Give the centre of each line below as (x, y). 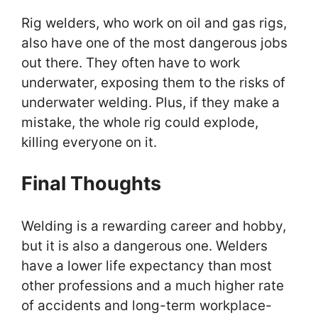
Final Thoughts (91, 184)
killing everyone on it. (89, 142)
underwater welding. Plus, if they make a (150, 102)
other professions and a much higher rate (153, 286)
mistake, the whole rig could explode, (140, 122)
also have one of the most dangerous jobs (154, 43)
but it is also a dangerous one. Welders (144, 246)
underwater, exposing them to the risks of (153, 82)
